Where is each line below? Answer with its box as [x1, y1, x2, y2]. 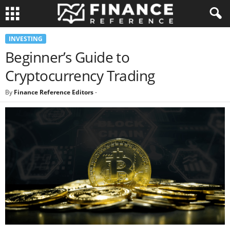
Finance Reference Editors [14, 88, 93, 97]
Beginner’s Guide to [5, 47, 130, 67]
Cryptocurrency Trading [5, 66, 155, 85]
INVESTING [9, 34, 43, 43]
